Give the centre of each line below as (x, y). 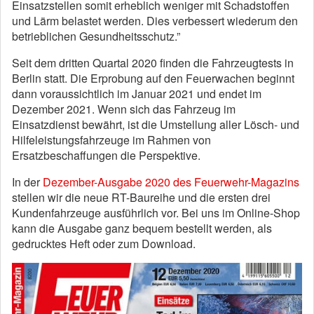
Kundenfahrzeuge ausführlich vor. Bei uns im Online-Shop (156, 213)
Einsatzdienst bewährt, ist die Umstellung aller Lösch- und (156, 124)
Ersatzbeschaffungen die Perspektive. (106, 155)
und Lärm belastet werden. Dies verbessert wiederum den (155, 21)
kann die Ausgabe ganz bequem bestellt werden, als (142, 228)
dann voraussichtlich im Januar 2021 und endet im (137, 94)
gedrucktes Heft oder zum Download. (104, 244)
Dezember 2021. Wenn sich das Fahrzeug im (124, 109)
